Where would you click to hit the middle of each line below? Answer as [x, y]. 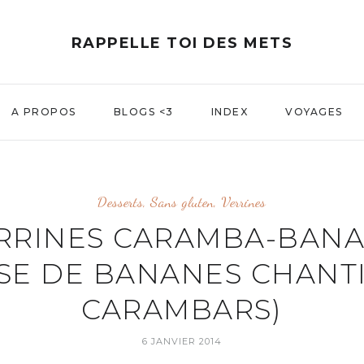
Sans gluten [182, 201]
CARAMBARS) [182, 310]
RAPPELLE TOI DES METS [182, 43]
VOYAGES [314, 112]
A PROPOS [43, 112]
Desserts [120, 201]
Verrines [243, 201]
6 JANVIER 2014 [182, 341]
